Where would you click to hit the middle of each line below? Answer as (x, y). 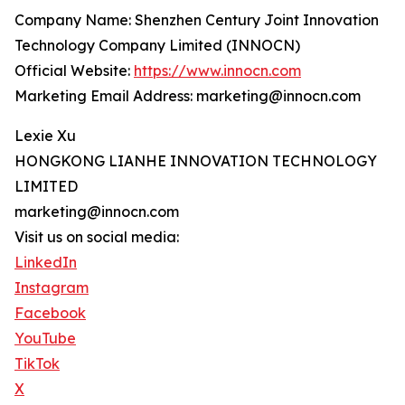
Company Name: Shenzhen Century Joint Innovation (197, 20)
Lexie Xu (45, 136)
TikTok (37, 364)
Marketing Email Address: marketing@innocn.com (188, 96)
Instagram (52, 288)
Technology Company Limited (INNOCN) (157, 46)
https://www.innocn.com (217, 71)
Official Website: (74, 71)
